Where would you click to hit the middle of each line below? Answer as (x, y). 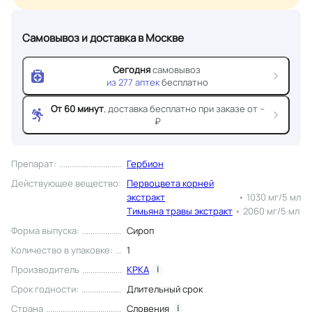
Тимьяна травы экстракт (180, 211)
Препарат (32, 163)
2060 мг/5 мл (271, 211)
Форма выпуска (44, 230)
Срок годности (44, 289)
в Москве (161, 38)
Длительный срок (165, 289)
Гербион (145, 163)
